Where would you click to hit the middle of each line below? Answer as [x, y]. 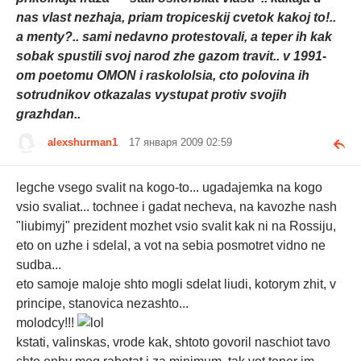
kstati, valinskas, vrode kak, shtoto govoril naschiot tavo [173, 342]
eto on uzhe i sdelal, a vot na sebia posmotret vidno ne [171, 245]
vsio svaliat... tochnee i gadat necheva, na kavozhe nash [176, 206]
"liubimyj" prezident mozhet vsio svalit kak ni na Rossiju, [176, 226]
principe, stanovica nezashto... [102, 303]
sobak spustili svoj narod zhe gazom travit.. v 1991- [171, 56]
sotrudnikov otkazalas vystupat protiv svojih [151, 95]
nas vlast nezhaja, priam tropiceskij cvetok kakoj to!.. [176, 18]
